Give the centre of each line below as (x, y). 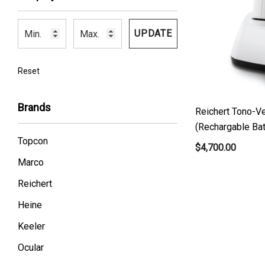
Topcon (33, 141)
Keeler (31, 226)
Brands (34, 107)
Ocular (31, 248)
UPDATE (153, 33)
